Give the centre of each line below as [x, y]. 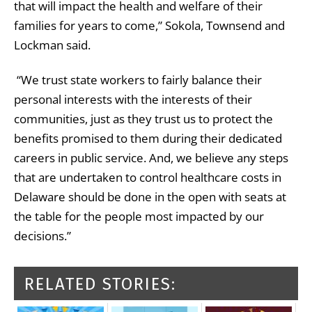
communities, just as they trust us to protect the [143, 118]
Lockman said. [52, 45]
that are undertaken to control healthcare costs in [148, 177]
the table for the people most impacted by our [139, 216]
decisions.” [42, 235]
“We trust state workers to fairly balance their [138, 79]
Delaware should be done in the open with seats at [150, 196]
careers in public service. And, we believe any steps [151, 157]
